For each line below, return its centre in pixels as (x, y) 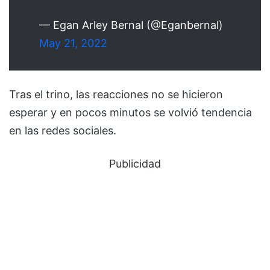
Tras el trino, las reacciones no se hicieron (116, 95)
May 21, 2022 (73, 43)
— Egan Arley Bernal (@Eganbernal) (131, 25)
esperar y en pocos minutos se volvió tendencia (130, 113)
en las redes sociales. (63, 131)
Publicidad (135, 164)
